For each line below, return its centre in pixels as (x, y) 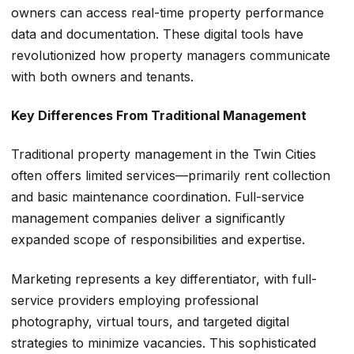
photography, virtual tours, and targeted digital (150, 321)
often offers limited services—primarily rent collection (171, 176)
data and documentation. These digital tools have (157, 34)
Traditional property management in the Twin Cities (164, 154)
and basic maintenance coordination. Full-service (158, 197)
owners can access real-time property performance (168, 12)
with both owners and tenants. (102, 76)
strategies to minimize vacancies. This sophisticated (164, 343)
